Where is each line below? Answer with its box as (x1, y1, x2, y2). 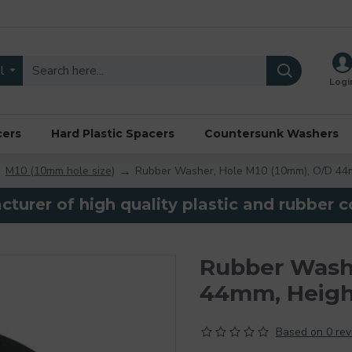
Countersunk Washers (204, 126, 339, 141)
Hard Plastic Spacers (51, 126, 174, 141)
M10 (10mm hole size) (5, 163, 115, 178)
